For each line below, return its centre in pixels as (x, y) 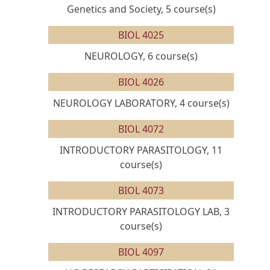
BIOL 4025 (141, 35)
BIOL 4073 (141, 190)
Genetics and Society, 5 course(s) (141, 9)
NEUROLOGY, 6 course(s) (141, 56)
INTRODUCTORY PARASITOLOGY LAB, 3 (141, 212)
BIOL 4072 (141, 129)
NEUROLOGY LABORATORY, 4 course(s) (141, 103)
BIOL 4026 (141, 82)
